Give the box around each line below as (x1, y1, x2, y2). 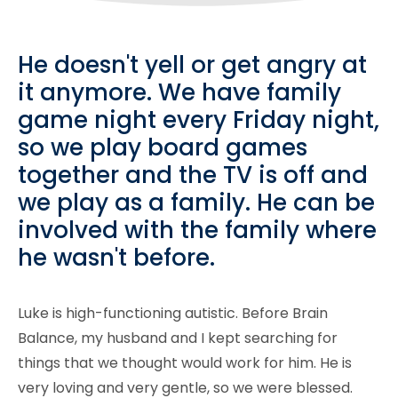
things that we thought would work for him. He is (18, 352, 352, 373)
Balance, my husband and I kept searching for (18, 327, 338, 348)
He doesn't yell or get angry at (18, 49, 367, 82)
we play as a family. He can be (18, 187, 375, 219)
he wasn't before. (18, 242, 215, 275)
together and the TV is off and (18, 159, 368, 192)
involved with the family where (18, 214, 377, 247)
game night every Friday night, (18, 104, 379, 137)
